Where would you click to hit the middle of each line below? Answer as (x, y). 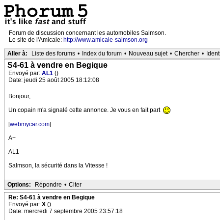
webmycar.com (30, 124)
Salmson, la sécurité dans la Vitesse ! (58, 166)
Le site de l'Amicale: (36, 40)
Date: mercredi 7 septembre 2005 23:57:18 (66, 211)
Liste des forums (53, 54)
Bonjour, (19, 96)
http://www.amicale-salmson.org (106, 40)
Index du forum (102, 54)
